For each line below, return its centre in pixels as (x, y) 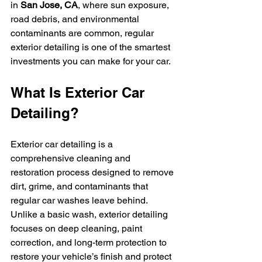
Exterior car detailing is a (63, 144)
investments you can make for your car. (91, 61)
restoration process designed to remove (93, 172)
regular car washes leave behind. (80, 200)
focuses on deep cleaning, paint (77, 228)
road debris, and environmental (76, 19)
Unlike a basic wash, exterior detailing (90, 214)
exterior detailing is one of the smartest (92, 47)
